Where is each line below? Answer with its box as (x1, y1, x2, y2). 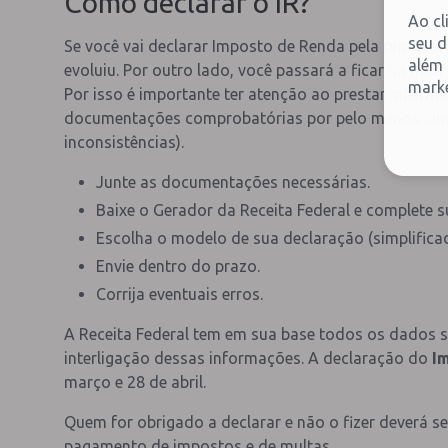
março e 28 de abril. (64, 372, 206, 391)
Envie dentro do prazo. (96, 256, 260, 275)
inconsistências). (64, 132, 184, 151)
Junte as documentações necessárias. (96, 172, 370, 191)
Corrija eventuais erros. (96, 284, 263, 303)
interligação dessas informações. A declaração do (64, 348, 432, 367)
